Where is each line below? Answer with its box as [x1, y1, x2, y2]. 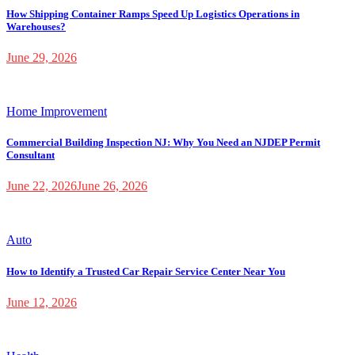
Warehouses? [6, 20, 66, 32]
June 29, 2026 [6, 51, 77, 65]
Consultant [6, 149, 55, 162]
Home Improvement [6, 105, 107, 119]
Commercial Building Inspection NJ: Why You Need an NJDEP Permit [6, 136, 320, 149]
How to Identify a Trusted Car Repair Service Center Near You [6, 265, 285, 277]
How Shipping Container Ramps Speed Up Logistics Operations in [6, 7, 300, 20]
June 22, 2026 [6, 179, 77, 193]
